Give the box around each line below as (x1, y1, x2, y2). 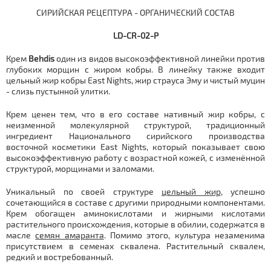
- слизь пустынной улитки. (6, 86, 110, 96)
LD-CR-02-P (113, 30, 158, 41)
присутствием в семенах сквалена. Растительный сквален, (6, 241, 265, 251)
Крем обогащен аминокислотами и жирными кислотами (6, 208, 265, 218)
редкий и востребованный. (6, 252, 113, 262)
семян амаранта (35, 230, 104, 240)
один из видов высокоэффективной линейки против (56, 53, 266, 64)
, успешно (220, 186, 265, 197)
